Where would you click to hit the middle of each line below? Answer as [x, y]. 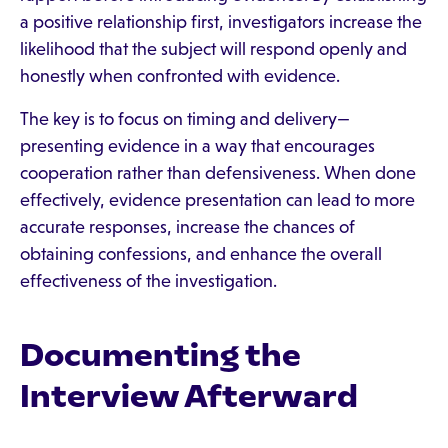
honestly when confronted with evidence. [180, 76]
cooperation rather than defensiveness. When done [218, 173]
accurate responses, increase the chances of [187, 227]
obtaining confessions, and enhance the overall [201, 254]
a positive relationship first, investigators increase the [221, 22]
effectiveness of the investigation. [148, 281]
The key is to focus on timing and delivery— [185, 119]
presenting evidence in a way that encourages [197, 146]
